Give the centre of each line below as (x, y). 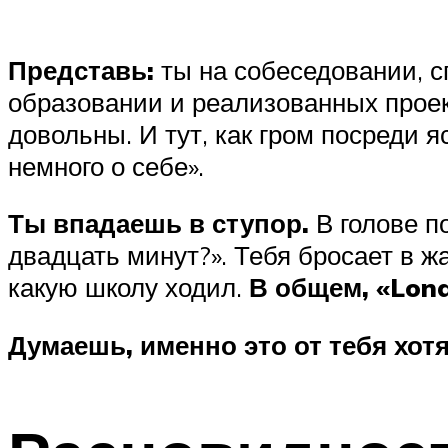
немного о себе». (106, 165)
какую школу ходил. (128, 287)
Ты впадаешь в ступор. (158, 223)
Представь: (81, 69)
